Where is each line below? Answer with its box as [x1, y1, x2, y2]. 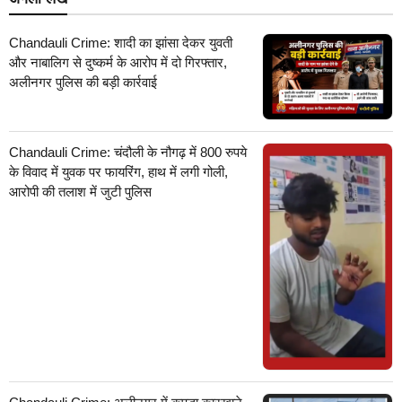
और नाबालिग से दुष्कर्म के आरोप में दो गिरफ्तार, [9, 54, 227, 70]
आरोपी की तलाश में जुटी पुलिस [9, 184, 152, 200]
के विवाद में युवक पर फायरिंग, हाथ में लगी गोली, [9, 164, 228, 180]
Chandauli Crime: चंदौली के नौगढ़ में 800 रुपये [9, 144, 247, 161]
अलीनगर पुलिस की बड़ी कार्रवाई [9, 74, 157, 90]
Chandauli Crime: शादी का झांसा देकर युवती [9, 34, 232, 50]
